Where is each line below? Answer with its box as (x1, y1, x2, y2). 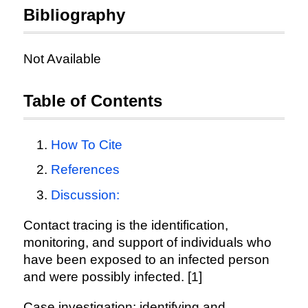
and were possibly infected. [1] (23, 269, 202, 284)
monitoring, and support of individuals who (23, 234, 272, 250)
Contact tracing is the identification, (23, 217, 228, 232)
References (50, 162, 120, 177)
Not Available (23, 52, 101, 66)
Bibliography (23, 5, 125, 24)
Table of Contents (23, 91, 162, 110)
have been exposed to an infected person (23, 252, 269, 267)
